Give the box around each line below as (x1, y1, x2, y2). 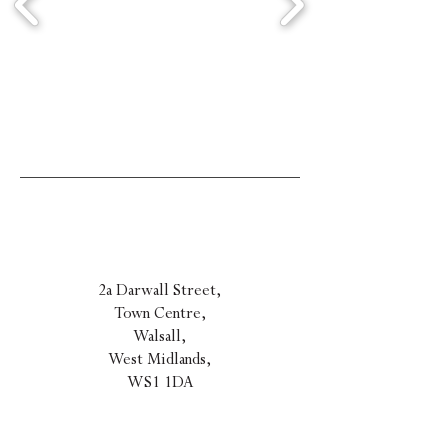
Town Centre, (113, 303, 207, 323)
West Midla (108, 349, 185, 369)
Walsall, (133, 326, 187, 346)
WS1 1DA (126, 372, 194, 392)
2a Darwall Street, (98, 280, 222, 300)
